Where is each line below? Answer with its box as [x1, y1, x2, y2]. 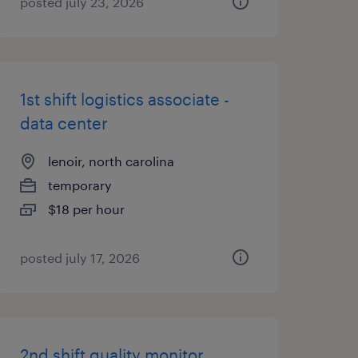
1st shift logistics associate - [19, 89, 229, 109]
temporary [47, 177, 112, 193]
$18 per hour [47, 201, 125, 217]
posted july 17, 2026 [19, 250, 140, 265]
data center [19, 113, 108, 133]
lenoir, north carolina [47, 153, 174, 169]
